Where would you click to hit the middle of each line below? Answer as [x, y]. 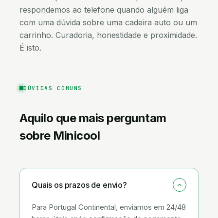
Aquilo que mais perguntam [93, 118]
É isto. [30, 48]
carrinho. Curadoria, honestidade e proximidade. [108, 35]
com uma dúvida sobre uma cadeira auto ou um [108, 22]
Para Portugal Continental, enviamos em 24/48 [109, 207]
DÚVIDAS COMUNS [53, 88]
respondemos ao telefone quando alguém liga [104, 10]
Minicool [77, 136]
